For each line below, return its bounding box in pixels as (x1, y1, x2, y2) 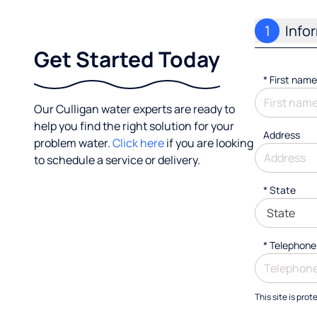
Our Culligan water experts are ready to (34, 101, 235, 117)
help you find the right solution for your (34, 118, 234, 134)
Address (263, 128, 300, 142)
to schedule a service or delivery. (34, 152, 200, 168)
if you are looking (164, 135, 253, 151)
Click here (113, 135, 164, 151)
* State (263, 183, 296, 197)
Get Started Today (34, 45, 220, 74)
